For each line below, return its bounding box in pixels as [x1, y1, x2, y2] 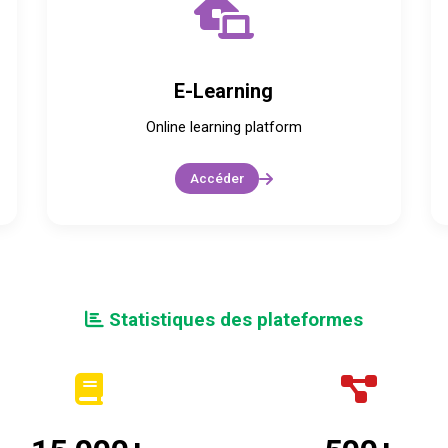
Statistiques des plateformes [104, 309, 363, 331]
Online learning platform [145, 119, 302, 136]
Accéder [189, 170, 244, 186]
